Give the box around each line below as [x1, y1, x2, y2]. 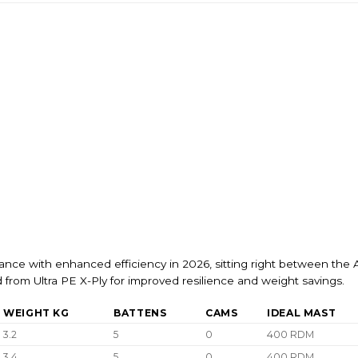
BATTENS [113, 306, 167, 319]
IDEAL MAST [267, 306, 336, 319]
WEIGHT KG [3, 306, 70, 319]
